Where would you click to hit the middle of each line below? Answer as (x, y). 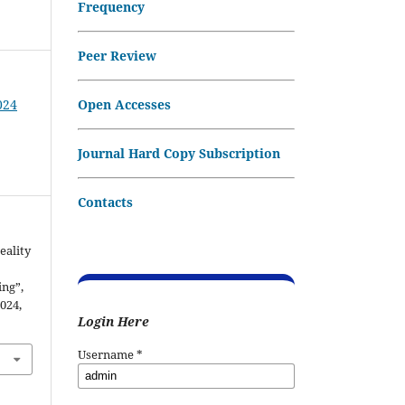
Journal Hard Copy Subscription (179, 153)
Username (107, 354)
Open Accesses (124, 104)
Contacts (105, 202)
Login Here (113, 321)
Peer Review (117, 55)
